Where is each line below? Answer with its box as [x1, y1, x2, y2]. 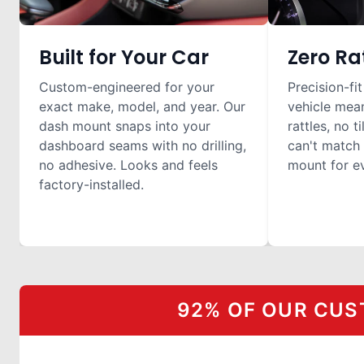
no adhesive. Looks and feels [39, 157, 218, 173]
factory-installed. [39, 176, 144, 193]
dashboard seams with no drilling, [39, 137, 246, 154]
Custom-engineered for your [39, 79, 214, 95]
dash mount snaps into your [39, 118, 210, 134]
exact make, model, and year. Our [39, 98, 245, 115]
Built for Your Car [39, 44, 209, 71]
